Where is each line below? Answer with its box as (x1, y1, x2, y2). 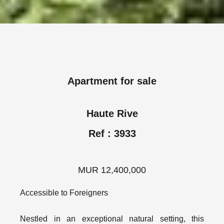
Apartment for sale (67, 75, 156, 86)
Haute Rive (86, 107, 138, 119)
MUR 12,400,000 (78, 164, 146, 175)
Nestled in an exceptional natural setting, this (20, 214, 204, 223)
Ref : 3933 (88, 127, 136, 139)
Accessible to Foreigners (20, 188, 108, 197)
